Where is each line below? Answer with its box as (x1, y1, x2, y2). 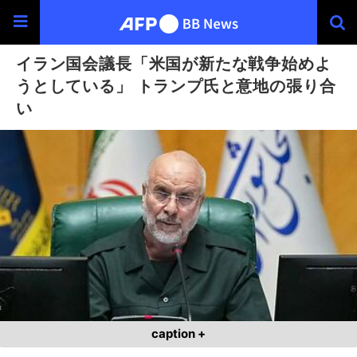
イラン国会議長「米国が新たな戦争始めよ (16, 53, 331, 73)
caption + (151, 326, 206, 341)
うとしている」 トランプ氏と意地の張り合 (16, 76, 336, 96)
